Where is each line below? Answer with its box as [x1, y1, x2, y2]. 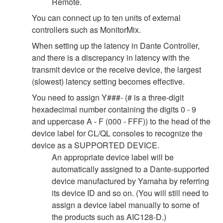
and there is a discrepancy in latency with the [32, 51, 190, 63]
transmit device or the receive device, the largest [32, 63, 201, 75]
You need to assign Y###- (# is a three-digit [32, 91, 184, 103]
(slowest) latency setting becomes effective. [32, 75, 185, 87]
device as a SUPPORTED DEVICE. [32, 139, 159, 151]
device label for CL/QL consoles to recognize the [32, 127, 203, 139]
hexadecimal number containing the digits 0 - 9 [32, 103, 196, 115]
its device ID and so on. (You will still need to [52, 187, 209, 199]
